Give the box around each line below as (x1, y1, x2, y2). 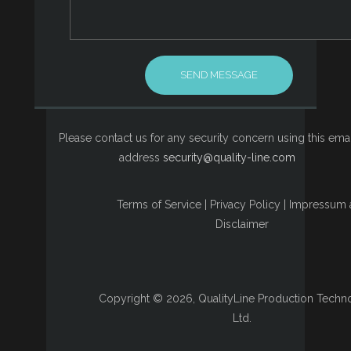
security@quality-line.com (162, 150, 295, 164)
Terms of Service (116, 197, 201, 211)
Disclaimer (215, 217, 270, 230)
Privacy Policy (209, 197, 280, 211)
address (118, 150, 163, 164)
